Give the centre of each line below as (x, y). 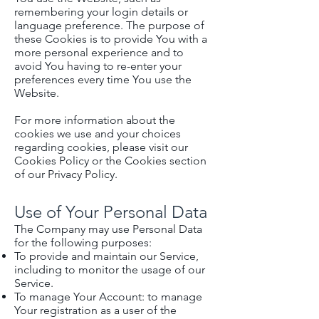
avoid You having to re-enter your (98, 66)
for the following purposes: (83, 242)
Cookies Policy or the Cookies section (110, 161)
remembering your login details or (101, 12)
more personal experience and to (99, 52)
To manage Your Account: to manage (108, 297)
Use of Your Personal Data (111, 212)
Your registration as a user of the (95, 310)
